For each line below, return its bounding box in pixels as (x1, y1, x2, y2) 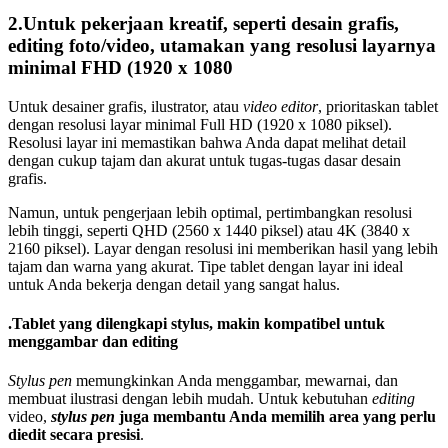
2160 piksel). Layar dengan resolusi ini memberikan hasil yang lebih (8, 239, 438, 257)
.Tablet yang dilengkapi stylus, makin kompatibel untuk (8, 315, 385, 333)
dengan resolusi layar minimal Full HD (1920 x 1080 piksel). (8, 115, 392, 133)
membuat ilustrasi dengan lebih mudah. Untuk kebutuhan (8, 390, 368, 408)
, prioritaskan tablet (318, 97, 438, 115)
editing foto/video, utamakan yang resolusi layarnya (8, 35, 436, 57)
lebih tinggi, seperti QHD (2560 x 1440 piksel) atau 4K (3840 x (8, 221, 410, 239)
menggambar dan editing (8, 333, 178, 351)
